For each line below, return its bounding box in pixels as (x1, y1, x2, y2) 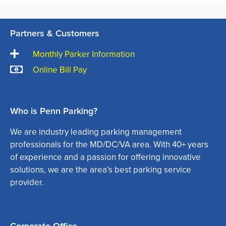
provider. (10, 177, 44, 188)
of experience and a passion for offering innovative (10, 151, 201, 162)
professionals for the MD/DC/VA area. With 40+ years (10, 139, 208, 150)
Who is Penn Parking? (10, 105, 97, 117)
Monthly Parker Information (33, 48, 135, 60)
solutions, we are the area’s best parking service (10, 164, 191, 175)
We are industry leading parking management (10, 126, 182, 137)
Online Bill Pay (33, 64, 87, 75)
